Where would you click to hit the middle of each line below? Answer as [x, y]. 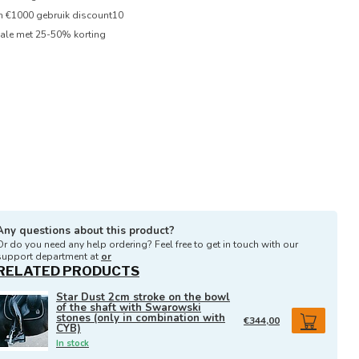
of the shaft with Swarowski [129, 307]
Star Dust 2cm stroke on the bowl [143, 297]
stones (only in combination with [141, 318]
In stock [73, 343]
